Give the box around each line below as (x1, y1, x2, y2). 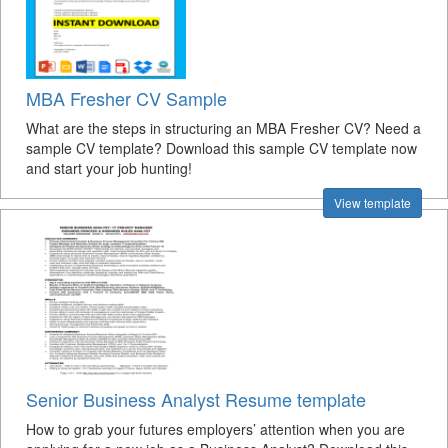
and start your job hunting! (26, 158, 192, 178)
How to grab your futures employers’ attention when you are (26, 419, 405, 439)
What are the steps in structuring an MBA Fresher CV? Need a (26, 118, 421, 138)
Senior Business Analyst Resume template (26, 386, 366, 412)
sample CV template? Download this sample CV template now (26, 138, 417, 158)
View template (334, 194, 411, 211)
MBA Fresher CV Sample (26, 85, 227, 111)
